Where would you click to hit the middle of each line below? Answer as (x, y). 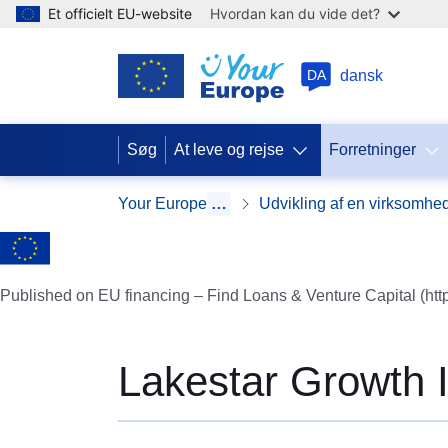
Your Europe (162, 203)
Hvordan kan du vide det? (295, 13)
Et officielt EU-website (120, 13)
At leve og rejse (229, 149)
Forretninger (372, 149)
